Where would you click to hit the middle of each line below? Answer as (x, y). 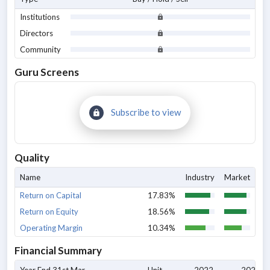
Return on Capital (51, 195)
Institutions (40, 17)
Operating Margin (51, 228)
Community (40, 49)
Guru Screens (47, 72)
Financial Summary (58, 250)
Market (237, 177)
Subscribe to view (146, 112)
